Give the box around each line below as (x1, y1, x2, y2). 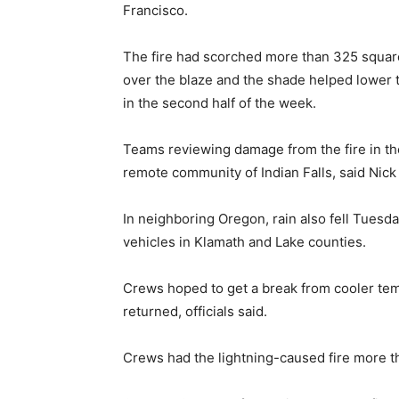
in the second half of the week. (123, 94, 316, 111)
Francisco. (123, 2, 188, 19)
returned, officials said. (123, 303, 267, 320)
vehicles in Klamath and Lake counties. (123, 233, 366, 250)
